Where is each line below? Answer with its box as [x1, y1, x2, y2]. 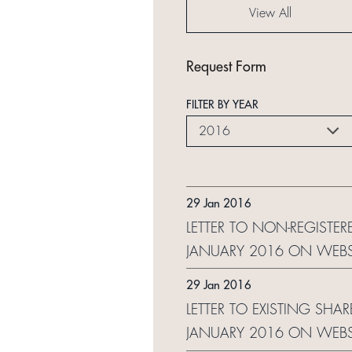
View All [249, 6, 292, 20]
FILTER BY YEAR [185, 98, 258, 110]
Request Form [185, 59, 266, 74]
